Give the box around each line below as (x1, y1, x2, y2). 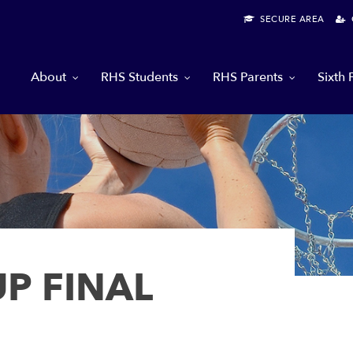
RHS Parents (213, 69, 283, 86)
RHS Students (101, 69, 178, 86)
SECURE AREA (255, 13, 325, 25)
